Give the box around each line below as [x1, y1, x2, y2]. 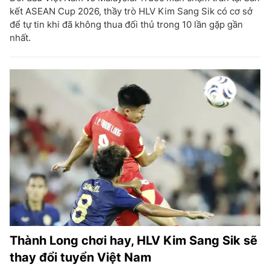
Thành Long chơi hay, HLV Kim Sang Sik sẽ [10, 233, 257, 248]
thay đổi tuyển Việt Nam [10, 250, 151, 265]
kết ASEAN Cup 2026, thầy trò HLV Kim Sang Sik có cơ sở [10, 5, 253, 17]
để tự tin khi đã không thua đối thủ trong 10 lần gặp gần [10, 19, 243, 31]
